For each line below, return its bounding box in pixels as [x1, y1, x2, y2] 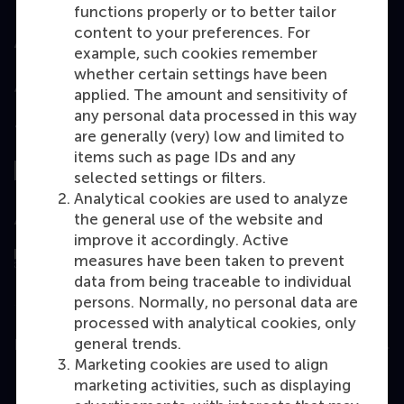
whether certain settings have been [74, 65, 327, 84]
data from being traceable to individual [74, 272, 352, 291]
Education [14, 335, 89, 353]
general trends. [74, 335, 181, 353]
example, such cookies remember [74, 44, 317, 63]
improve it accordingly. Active [74, 231, 289, 250]
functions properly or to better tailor [74, 3, 336, 22]
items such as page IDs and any [74, 148, 296, 167]
